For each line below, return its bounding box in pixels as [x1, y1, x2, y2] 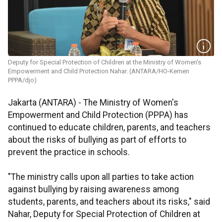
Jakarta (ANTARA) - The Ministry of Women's [8, 98, 178, 108]
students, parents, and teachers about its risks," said [8, 197, 210, 207]
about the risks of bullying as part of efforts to [8, 135, 186, 145]
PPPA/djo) [8, 76, 37, 84]
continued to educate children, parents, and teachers [8, 122, 211, 133]
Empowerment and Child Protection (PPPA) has [8, 110, 188, 120]
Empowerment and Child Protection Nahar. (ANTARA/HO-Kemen [8, 67, 189, 75]
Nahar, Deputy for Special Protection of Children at [8, 209, 200, 220]
